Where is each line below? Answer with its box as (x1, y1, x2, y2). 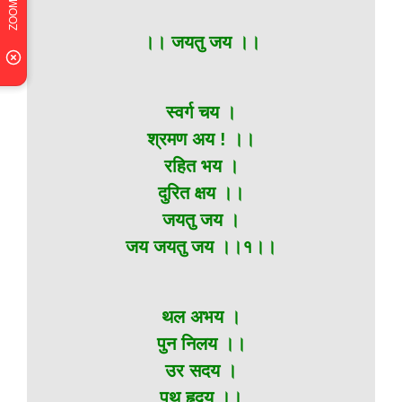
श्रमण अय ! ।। (147, 129, 255, 149)
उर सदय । (165, 361, 237, 380)
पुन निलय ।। (156, 334, 246, 354)
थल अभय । (162, 307, 240, 327)
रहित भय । (163, 156, 239, 176)
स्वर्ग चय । (166, 102, 236, 122)
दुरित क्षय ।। (158, 183, 244, 203)
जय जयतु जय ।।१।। (126, 237, 276, 257)
